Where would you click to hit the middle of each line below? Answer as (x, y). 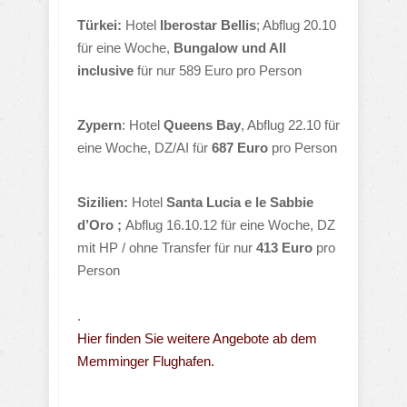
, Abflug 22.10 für (290, 125)
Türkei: (99, 25)
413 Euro (284, 248)
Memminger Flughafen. (146, 361)
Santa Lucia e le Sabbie (240, 202)
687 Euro (240, 148)
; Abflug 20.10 (296, 25)
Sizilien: (104, 202)
